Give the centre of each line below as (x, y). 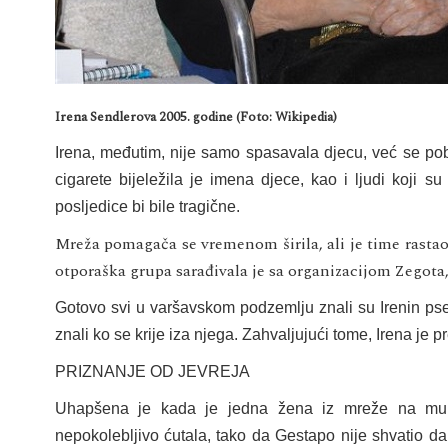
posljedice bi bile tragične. (147, 206)
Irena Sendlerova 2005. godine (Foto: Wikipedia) (195, 116)
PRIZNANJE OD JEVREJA (152, 371)
